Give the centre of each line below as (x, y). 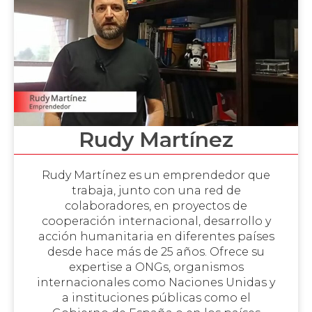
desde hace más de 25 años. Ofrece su (156, 251)
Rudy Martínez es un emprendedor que (156, 175)
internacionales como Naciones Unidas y (156, 282)
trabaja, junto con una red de (156, 190)
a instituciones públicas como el (156, 297)
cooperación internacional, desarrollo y (156, 221)
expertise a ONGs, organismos (156, 267)
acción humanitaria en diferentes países (156, 236)
